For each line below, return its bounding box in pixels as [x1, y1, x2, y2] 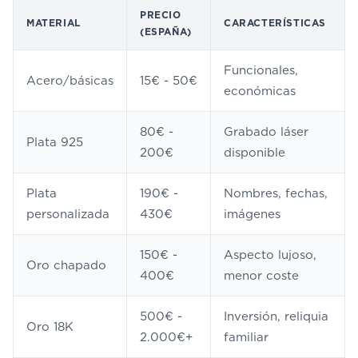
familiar [224, 330, 268, 344]
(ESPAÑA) [140, 26, 192, 38]
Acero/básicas [26, 74, 113, 88]
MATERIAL [26, 17, 81, 29]
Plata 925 [26, 135, 83, 149]
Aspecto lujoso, [224, 248, 316, 262]
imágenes [224, 207, 280, 221]
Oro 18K [26, 320, 74, 334]
